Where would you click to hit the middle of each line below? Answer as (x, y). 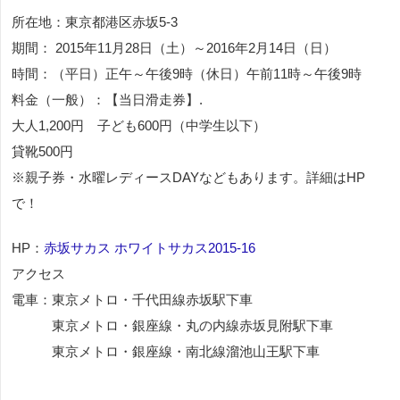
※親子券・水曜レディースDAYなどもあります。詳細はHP (188, 177)
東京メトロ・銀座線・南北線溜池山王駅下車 (166, 351)
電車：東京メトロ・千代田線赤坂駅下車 (132, 299)
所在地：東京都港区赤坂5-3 (95, 21)
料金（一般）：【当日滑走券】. (107, 99)
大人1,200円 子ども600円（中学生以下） (139, 125)
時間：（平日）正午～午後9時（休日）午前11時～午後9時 (187, 73)
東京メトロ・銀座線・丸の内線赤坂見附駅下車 (172, 325)
